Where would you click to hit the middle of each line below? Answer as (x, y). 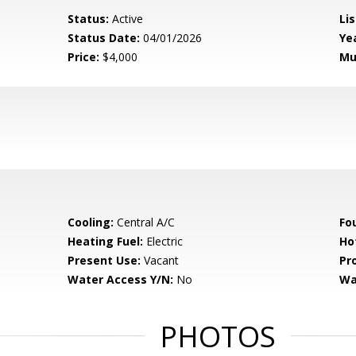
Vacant (160, 260)
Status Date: (104, 38)
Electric (163, 241)
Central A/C (145, 222)
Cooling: (91, 222)
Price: (84, 57)
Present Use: (104, 260)
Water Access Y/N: (121, 279)
